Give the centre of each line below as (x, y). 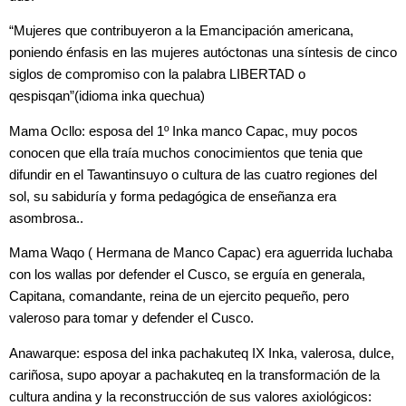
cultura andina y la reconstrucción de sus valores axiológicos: (190, 396)
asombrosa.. (46, 218)
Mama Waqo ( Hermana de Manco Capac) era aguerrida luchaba (201, 253)
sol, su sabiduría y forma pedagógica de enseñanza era (173, 196)
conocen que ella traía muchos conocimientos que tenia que (186, 153)
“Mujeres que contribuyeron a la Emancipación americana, (181, 31)
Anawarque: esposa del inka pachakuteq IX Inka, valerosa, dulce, (202, 353)
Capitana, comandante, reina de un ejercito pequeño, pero (179, 297)
